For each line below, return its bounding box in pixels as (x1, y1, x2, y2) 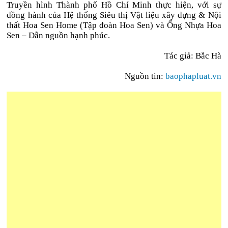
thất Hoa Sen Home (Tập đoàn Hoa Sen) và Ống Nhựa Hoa (7, 20, 221, 30)
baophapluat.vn (165, 71, 221, 81)
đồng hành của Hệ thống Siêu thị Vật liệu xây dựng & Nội (7, 10, 221, 20)
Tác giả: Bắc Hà (164, 51, 221, 61)
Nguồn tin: (124, 71, 165, 81)
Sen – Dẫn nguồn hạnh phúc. (7, 31, 110, 40)
